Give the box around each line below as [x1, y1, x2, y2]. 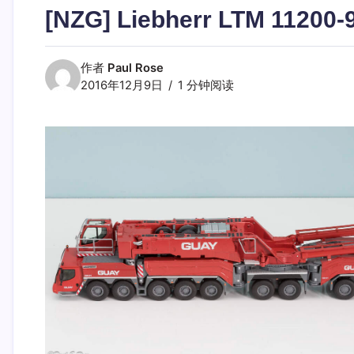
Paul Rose [107, 60, 164, 75]
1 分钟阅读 [174, 77, 234, 92]
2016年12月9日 [80, 77, 163, 92]
